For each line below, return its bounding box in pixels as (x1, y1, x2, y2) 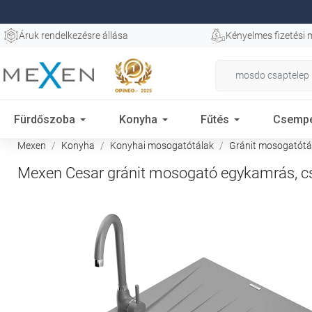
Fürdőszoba (14, 112, 75, 126)
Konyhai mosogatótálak (110, 140, 214, 151)
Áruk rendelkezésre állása (19, 30, 128, 41)
